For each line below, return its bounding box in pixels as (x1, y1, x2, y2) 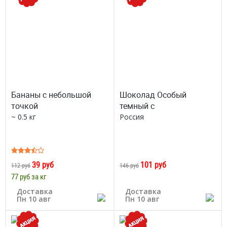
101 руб (140, 159, 166, 170)
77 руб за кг (11, 171, 47, 181)
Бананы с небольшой (11, 89, 91, 100)
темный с (120, 100, 155, 111)
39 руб (32, 159, 54, 170)
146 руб (120, 161, 139, 169)
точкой (11, 100, 38, 111)
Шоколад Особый (120, 89, 186, 100)
